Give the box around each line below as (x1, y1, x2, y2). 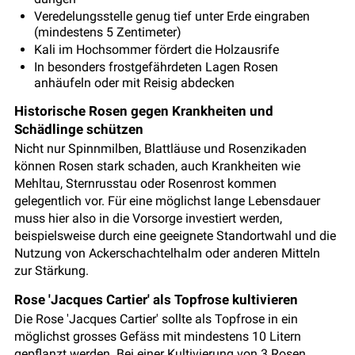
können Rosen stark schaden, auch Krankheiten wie (14, 158, 300, 174)
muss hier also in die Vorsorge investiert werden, (14, 211, 282, 227)
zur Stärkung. (14, 263, 89, 279)
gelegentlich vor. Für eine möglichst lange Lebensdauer (14, 193, 320, 209)
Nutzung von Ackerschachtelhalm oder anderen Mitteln (14, 246, 320, 261)
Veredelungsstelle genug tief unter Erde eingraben (34, 9, 310, 25)
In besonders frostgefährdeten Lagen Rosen (34, 59, 278, 75)
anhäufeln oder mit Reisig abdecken (34, 75, 235, 91)
